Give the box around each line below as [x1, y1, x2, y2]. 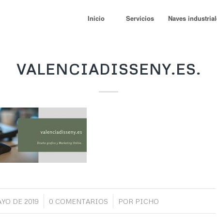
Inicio [88, 14, 105, 23]
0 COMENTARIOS [49, 197, 108, 206]
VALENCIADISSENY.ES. [16, 60, 201, 78]
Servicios [125, 14, 154, 23]
